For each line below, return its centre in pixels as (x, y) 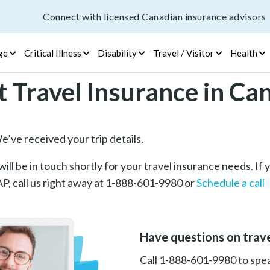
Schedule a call (230, 183)
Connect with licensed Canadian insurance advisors (155, 16)
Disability (117, 53)
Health (243, 53)
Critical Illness (52, 53)
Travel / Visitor (183, 53)
